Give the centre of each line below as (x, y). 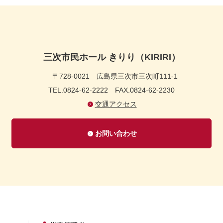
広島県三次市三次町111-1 (137, 76)
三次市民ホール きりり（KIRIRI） (111, 57)
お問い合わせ (116, 133)
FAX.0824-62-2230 (145, 90)
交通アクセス (116, 104)
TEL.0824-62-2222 (82, 90)
